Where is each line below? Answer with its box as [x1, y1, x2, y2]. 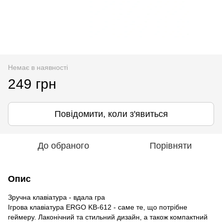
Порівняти [149, 140, 192, 151]
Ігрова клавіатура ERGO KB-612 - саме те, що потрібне [8, 203, 187, 211]
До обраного [38, 140, 89, 151]
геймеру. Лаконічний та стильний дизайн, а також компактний [8, 213, 208, 221]
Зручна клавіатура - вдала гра [8, 193, 105, 201]
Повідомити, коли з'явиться [54, 109, 168, 119]
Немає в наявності [8, 63, 68, 71]
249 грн [8, 76, 56, 92]
